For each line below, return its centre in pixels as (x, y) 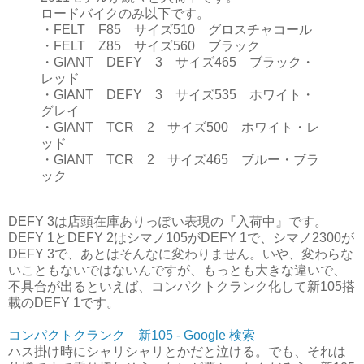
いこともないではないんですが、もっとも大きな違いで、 (177, 270)
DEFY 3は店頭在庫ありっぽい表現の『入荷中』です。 (168, 221)
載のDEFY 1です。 (64, 302)
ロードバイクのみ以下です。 (125, 13)
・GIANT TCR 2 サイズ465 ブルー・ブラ (180, 159)
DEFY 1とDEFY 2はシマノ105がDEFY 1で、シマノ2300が (181, 237)
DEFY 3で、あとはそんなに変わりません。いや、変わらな (181, 253)
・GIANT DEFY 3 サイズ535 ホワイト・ (178, 94)
